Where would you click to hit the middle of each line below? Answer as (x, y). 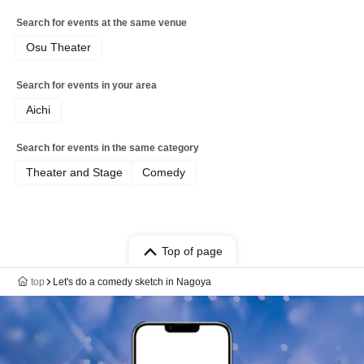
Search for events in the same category (108, 148)
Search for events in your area (87, 86)
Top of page (192, 251)
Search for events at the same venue (102, 23)
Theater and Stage (74, 173)
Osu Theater (58, 48)
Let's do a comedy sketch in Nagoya (132, 282)
